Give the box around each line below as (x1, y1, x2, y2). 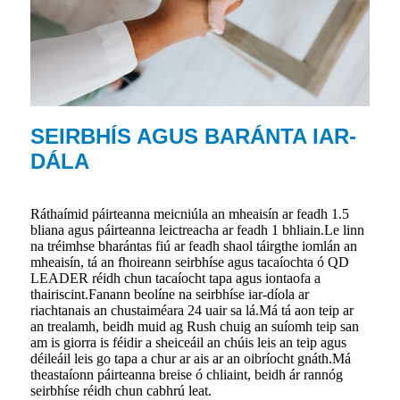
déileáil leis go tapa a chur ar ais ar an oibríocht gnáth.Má (30, 350, 351, 366)
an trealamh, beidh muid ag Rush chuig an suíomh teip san (30, 318, 359, 334)
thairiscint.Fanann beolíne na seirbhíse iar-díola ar (30, 286, 309, 302)
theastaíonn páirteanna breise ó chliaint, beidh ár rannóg (30, 366, 343, 382)
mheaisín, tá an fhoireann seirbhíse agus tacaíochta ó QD (30, 254, 349, 270)
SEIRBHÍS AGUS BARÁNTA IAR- (30, 123, 356, 148)
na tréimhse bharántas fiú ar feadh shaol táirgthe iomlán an (30, 237, 357, 254)
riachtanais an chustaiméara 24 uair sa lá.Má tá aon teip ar (30, 302, 354, 318)
